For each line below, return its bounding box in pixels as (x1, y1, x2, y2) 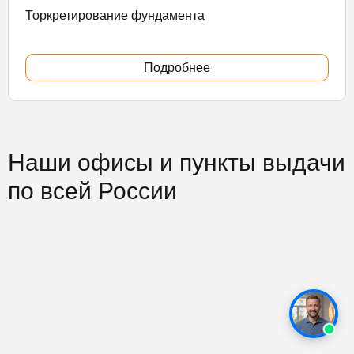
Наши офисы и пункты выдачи (8, 149, 345, 175)
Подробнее (144, 61, 210, 75)
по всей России (8, 177, 177, 204)
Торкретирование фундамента (25, 8, 205, 22)
